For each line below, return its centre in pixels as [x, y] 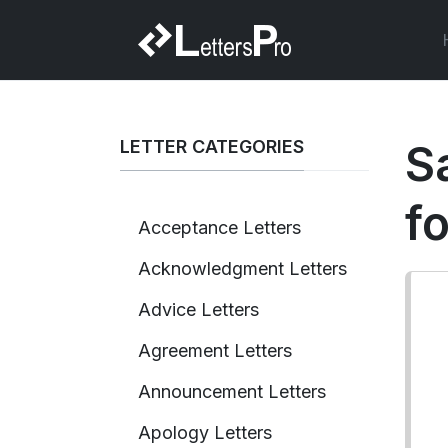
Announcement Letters [232, 391]
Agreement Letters [215, 350]
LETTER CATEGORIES [212, 146]
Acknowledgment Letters [242, 268]
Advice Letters [198, 309]
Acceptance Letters [219, 227]
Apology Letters [205, 432]
